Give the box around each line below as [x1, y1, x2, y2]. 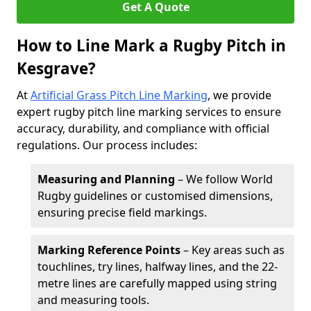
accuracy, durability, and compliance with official [17, 121, 269, 136]
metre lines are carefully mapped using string [37, 276, 277, 291]
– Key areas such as [180, 242, 285, 258]
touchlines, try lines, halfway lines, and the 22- [37, 259, 278, 274]
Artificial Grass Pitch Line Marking [31, 87, 208, 103]
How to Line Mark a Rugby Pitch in [17, 35, 286, 56]
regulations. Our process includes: [17, 137, 197, 153]
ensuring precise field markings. [37, 205, 207, 220]
